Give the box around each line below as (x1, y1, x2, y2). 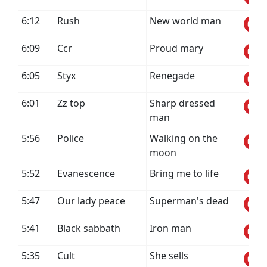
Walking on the (150, 132, 218, 145)
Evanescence (57, 167, 115, 180)
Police (57, 132, 84, 145)
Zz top (57, 97, 85, 110)
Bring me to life (150, 167, 219, 180)
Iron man (150, 222, 191, 235)
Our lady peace (57, 194, 125, 207)
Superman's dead (150, 194, 229, 207)
